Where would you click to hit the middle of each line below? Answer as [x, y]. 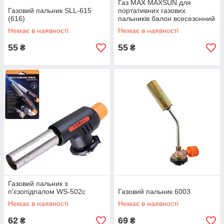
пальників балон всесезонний [166, 18]
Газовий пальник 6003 [154, 191]
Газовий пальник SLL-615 [50, 10]
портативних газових [152, 10]
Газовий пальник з [38, 183]
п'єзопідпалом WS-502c [47, 191]
